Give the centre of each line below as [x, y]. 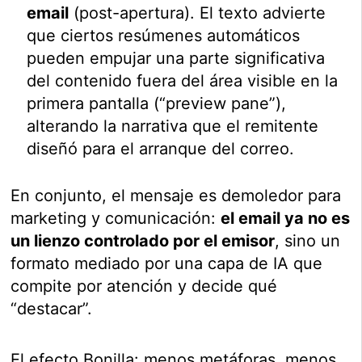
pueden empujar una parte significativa [176, 59]
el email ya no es [286, 219]
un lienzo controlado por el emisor [143, 241]
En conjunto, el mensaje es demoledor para [176, 196]
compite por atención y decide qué [144, 286]
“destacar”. [52, 309]
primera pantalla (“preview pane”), [157, 104]
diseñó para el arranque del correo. [161, 149]
